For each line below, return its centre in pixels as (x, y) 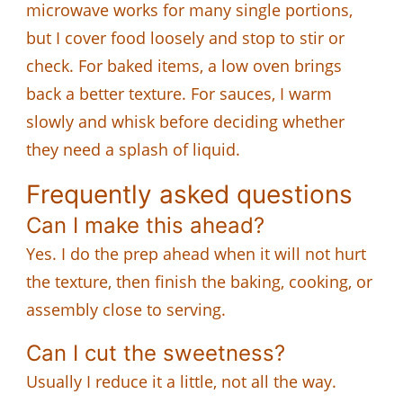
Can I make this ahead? (145, 225)
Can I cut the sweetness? (156, 353)
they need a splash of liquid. (133, 149)
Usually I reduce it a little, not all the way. (181, 381)
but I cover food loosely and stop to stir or (185, 37)
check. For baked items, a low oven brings (184, 65)
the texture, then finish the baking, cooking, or (199, 281)
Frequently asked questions (189, 194)
